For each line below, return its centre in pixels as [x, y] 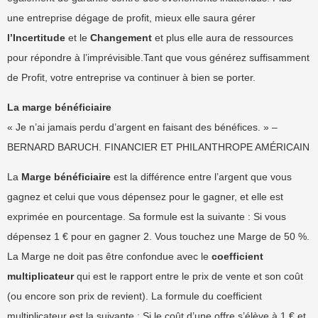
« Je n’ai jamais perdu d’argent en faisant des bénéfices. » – [142, 127]
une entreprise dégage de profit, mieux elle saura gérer [131, 18]
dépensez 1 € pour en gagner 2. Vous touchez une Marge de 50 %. [158, 236]
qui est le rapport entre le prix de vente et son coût [188, 276]
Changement [121, 38]
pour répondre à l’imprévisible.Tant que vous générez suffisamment [158, 57]
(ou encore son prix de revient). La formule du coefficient [135, 296]
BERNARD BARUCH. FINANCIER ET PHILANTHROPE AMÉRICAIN [158, 147]
